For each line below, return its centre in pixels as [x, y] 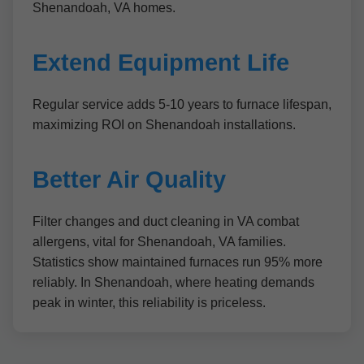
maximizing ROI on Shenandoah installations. [164, 125]
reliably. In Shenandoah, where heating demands [173, 282]
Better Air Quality [129, 180]
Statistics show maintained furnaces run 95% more [178, 262]
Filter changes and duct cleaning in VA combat [166, 221]
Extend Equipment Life [161, 63]
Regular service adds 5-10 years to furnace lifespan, [182, 104]
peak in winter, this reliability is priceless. [149, 303]
